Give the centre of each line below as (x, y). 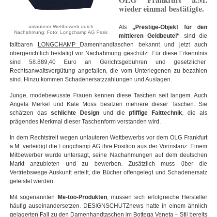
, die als (195, 113)
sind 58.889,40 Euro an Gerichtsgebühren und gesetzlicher (108, 62)
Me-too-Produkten (82, 197)
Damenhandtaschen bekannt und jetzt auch (144, 45)
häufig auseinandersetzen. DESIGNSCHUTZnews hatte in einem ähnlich (108, 206)
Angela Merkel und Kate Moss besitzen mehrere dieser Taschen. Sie (108, 104)
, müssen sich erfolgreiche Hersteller (157, 197)
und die (114, 113)
